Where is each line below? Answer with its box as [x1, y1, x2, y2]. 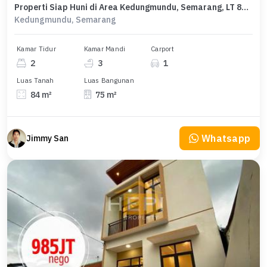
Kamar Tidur [17, 45, 56, 53]
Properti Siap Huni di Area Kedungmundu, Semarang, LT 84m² [241, 2, 249, 13]
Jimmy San [26, 133, 69, 144]
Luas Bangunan [83, 76, 134, 85]
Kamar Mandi [83, 45, 126, 53]
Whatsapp [201, 132, 250, 144]
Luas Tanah [17, 76, 54, 85]
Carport [151, 45, 174, 53]
